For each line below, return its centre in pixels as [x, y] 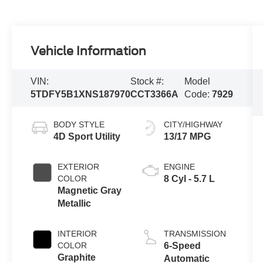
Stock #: [147, 81]
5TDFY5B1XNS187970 [81, 94]
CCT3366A [155, 94]
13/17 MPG [187, 136]
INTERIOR [77, 233]
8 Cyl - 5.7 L [189, 178]
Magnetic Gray [90, 190]
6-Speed [182, 245]
